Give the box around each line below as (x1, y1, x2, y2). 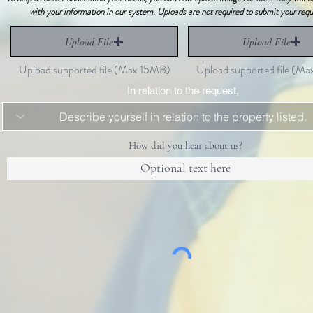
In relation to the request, (126, 85, 239, 96)
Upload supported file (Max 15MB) (18, 61, 170, 78)
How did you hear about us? (128, 139, 242, 152)
